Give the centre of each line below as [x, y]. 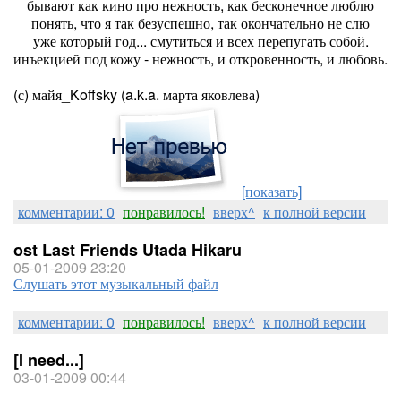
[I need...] [49, 360]
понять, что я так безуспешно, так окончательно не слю [200, 23]
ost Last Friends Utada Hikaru [128, 250]
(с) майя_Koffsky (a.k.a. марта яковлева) [137, 94]
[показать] [271, 191]
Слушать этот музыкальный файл [116, 283]
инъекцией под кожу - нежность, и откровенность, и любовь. [200, 59]
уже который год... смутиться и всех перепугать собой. [200, 41]
